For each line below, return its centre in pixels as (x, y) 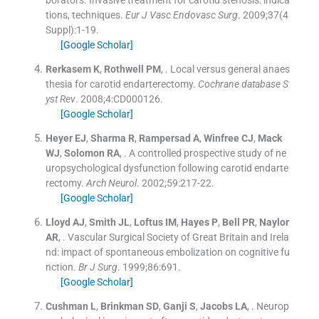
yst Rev (60, 99)
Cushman (67, 306)
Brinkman (122, 306)
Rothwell (124, 69)
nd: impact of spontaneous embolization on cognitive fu (167, 252)
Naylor (274, 222)
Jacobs (216, 306)
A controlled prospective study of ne (207, 153)
